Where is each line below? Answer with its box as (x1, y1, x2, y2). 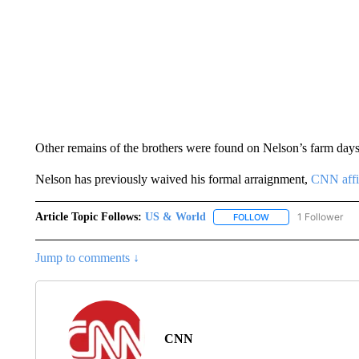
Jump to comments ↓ (34, 251, 139, 265)
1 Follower (296, 211, 343, 223)
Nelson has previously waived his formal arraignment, (34, 172, 311, 186)
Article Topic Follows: (34, 211, 142, 223)
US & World (144, 211, 206, 223)
